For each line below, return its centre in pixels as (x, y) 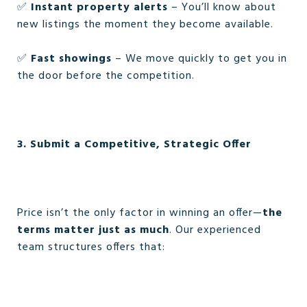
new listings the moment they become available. (145, 25)
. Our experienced (215, 230)
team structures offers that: (91, 247)
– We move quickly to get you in (199, 59)
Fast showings (71, 59)
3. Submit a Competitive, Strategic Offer (134, 145)
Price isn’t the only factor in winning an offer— (140, 213)
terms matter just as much (93, 230)
